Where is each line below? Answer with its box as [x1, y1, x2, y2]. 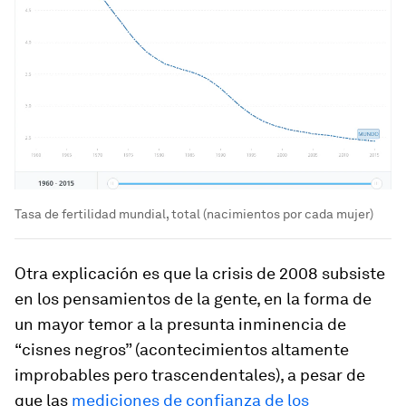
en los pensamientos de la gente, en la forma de [14, 288, 372, 308]
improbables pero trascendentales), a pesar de [14, 364, 365, 384]
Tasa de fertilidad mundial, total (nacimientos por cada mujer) [14, 206, 373, 221]
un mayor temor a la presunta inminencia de [14, 314, 346, 333]
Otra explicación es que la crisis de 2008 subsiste [14, 263, 385, 283]
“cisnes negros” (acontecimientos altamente [14, 339, 349, 359]
